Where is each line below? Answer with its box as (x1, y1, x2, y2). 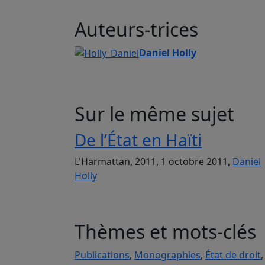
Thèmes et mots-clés (75, 219, 256, 245)
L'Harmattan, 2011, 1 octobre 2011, (75, 155, 232, 169)
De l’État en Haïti (75, 128, 202, 151)
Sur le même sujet (75, 101, 234, 127)
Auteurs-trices (75, 16, 198, 42)
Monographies (134, 248, 201, 262)
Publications (75, 248, 130, 262)
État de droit (205, 248, 261, 262)
